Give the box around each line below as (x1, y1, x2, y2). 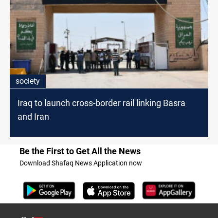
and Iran (18, 111, 49, 122)
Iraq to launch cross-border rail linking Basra (18, 98, 185, 109)
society (16, 76, 40, 86)
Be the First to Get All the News (19, 146, 141, 157)
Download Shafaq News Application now (19, 159, 142, 167)
